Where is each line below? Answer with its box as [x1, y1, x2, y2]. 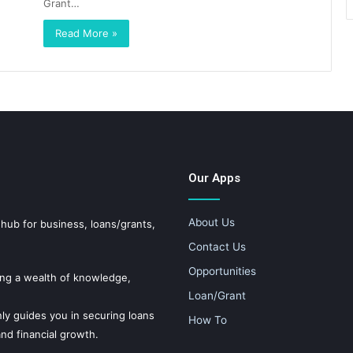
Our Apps [188, 171, 240, 185]
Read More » [55, 27, 117, 39]
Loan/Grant [188, 289, 246, 302]
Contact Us [188, 240, 246, 253]
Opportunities [188, 265, 256, 277]
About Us [188, 216, 235, 229]
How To [188, 314, 227, 326]
